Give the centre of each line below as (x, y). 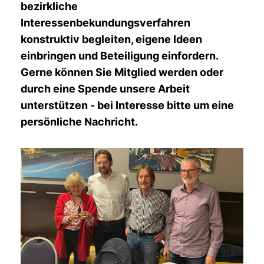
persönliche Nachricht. (79, 122)
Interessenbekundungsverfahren (105, 23)
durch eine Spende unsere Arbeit (105, 89)
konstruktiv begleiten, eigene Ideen (111, 39)
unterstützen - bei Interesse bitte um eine (127, 105)
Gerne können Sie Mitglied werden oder (122, 72)
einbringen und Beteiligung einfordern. (119, 56)
